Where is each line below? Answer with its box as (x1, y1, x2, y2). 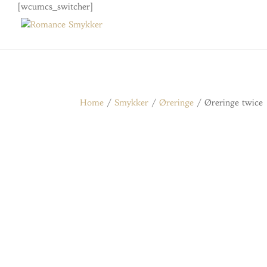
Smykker (114, 97, 149, 108)
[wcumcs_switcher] (18, 1, 93, 12)
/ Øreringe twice (194, 97, 263, 108)
